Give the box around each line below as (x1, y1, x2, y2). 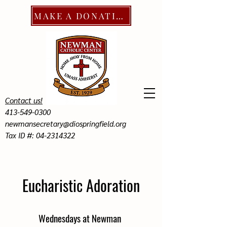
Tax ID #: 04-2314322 (5, 130, 75, 140)
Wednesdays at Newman (39, 211, 121, 225)
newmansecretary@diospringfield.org (5, 119, 126, 128)
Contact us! (5, 95, 43, 105)
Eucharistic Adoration (22, 174, 140, 197)
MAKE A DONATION (116, 10, 124, 21)
